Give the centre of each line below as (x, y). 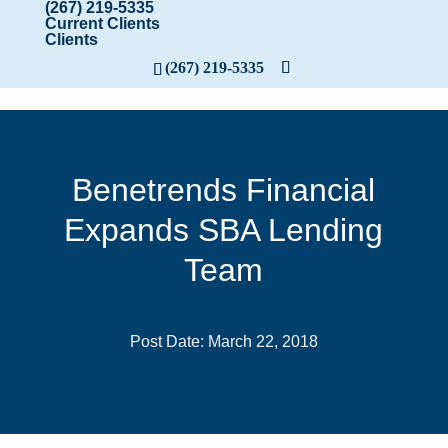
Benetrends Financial (224, 190)
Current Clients (102, 23)
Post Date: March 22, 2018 (223, 341)
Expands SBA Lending (224, 230)
